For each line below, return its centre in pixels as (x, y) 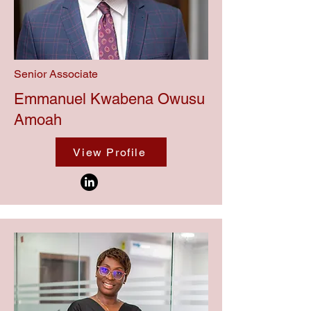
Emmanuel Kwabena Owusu (109, 99)
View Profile (110, 152)
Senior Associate (56, 74)
